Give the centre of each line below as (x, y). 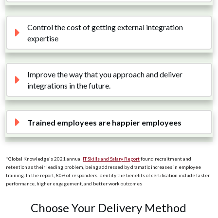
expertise (43, 38)
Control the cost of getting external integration (105, 27)
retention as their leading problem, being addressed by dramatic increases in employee (103, 167)
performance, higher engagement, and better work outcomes (74, 183)
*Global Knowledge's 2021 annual (44, 159)
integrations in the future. (69, 85)
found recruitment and (165, 159)
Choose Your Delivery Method (108, 208)
